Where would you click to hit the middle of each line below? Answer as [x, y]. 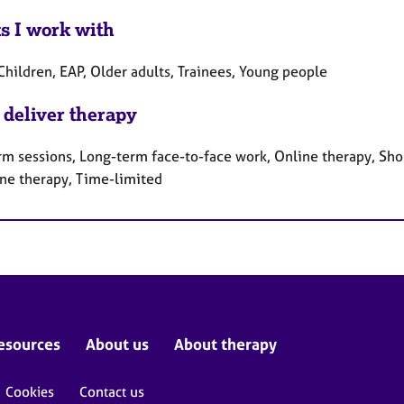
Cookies [30, 391]
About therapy [225, 344]
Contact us [112, 391]
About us [117, 344]
